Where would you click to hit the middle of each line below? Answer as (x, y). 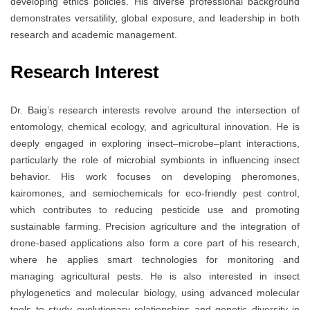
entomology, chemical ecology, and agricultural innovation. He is (155, 127)
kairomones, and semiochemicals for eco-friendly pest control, (155, 193)
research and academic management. (94, 35)
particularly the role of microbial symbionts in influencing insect (155, 160)
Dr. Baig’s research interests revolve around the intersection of (155, 110)
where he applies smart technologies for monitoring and (155, 260)
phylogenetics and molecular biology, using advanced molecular (155, 293)
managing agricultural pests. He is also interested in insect (155, 276)
